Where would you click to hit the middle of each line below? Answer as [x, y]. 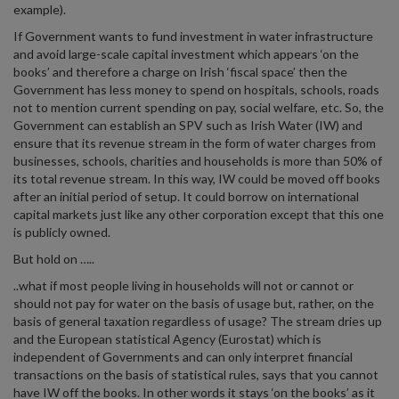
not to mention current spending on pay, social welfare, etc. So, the [199, 107]
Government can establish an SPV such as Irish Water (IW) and [188, 125]
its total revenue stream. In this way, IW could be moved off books [197, 179]
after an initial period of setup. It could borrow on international [186, 196]
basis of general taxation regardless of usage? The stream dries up [198, 321]
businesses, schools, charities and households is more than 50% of [198, 161]
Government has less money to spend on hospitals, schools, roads [196, 90]
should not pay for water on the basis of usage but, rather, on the [194, 303]
